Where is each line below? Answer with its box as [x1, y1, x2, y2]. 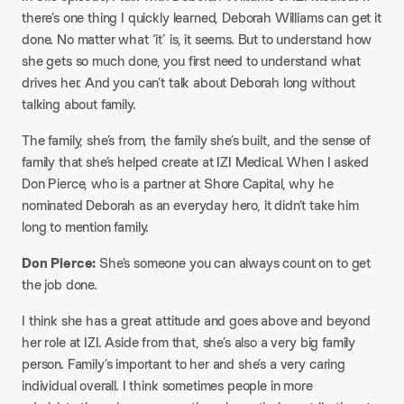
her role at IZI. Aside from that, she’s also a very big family [22, 333, 356, 352]
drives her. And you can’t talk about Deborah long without [22, 73, 355, 92]
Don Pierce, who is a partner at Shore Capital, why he [22, 174, 334, 193]
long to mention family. [22, 217, 150, 236]
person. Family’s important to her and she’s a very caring [22, 354, 345, 373]
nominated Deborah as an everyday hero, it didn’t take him [22, 196, 359, 215]
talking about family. [22, 95, 136, 114]
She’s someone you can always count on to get [96, 253, 372, 272]
